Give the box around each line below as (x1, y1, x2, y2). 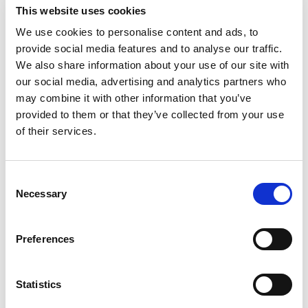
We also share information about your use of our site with (16, 59, 289, 71)
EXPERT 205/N (108, 166, 200, 185)
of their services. (16, 125, 96, 137)
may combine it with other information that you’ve (16, 92, 252, 104)
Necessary (16, 188, 67, 199)
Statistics (16, 278, 61, 290)
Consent (5, 173, 43, 184)
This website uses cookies (16, 4, 146, 16)
